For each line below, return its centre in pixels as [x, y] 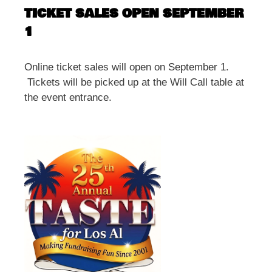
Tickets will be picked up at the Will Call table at [134, 83]
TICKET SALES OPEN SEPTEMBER [134, 14]
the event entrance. [68, 98]
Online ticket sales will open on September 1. [128, 67]
